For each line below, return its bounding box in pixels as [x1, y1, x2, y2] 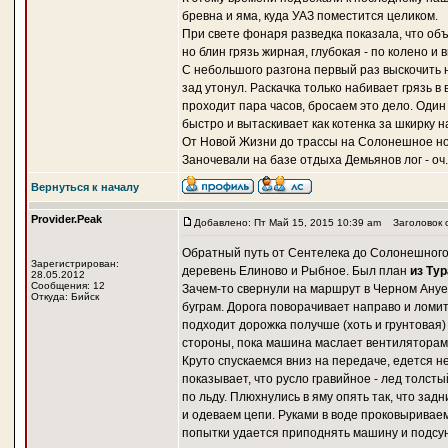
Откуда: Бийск [30, 291, 99, 302]
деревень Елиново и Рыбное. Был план [181, 264, 410, 278]
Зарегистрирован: [30, 258, 119, 269]
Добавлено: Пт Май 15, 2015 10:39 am [193, 217, 381, 228]
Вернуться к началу [30, 181, 139, 193]
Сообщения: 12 [30, 280, 105, 291]
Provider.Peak [30, 213, 102, 225]
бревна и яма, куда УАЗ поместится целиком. [181, 9, 438, 23]
